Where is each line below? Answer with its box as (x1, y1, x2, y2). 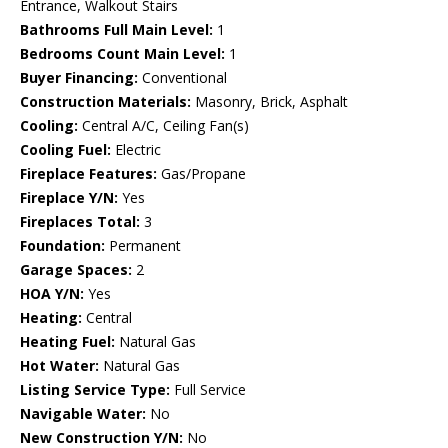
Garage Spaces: (20, 260, 132, 280)
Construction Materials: (20, 92, 191, 112)
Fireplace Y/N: (20, 188, 118, 208)
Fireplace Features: (20, 164, 157, 184)
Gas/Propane (157, 164, 246, 184)
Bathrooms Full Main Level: (20, 20, 213, 40)
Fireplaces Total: (20, 212, 140, 232)
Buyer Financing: (20, 68, 138, 88)
